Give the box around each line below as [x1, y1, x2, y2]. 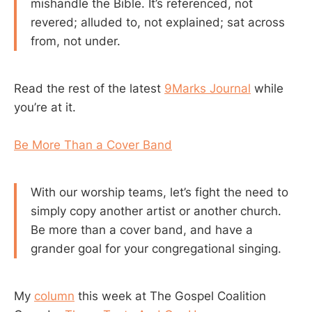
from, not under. [31, 34, 120, 49]
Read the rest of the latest [14, 81, 164, 96]
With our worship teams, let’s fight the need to [31, 185, 288, 200]
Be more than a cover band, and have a [31, 223, 253, 237]
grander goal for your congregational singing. [31, 242, 281, 256]
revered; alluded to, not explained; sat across [31, 15, 285, 30]
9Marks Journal [164, 81, 251, 96]
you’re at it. [14, 100, 76, 115]
